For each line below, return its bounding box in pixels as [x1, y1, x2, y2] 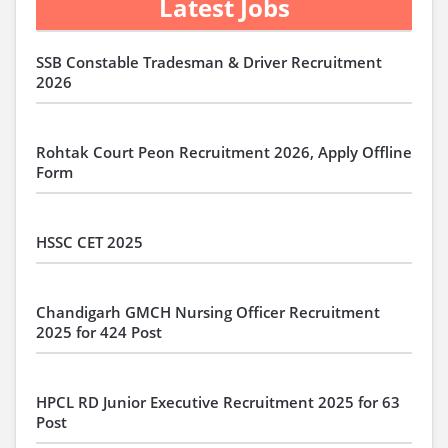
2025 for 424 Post [36, 322, 162, 342]
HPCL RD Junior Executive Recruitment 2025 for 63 [36, 392, 400, 412]
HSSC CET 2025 [36, 232, 143, 252]
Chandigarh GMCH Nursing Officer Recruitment [36, 302, 380, 322]
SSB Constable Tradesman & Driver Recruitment [36, 52, 382, 72]
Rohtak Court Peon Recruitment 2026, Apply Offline [36, 142, 412, 162]
